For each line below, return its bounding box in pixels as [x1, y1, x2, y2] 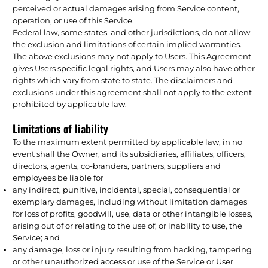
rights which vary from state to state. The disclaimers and [13, 75, 233, 85]
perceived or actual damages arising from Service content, [13, 3, 240, 13]
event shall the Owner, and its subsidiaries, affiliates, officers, [13, 148, 246, 159]
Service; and [13, 232, 60, 242]
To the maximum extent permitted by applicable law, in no [13, 136, 243, 147]
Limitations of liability [13, 120, 109, 136]
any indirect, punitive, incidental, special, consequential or [13, 184, 240, 194]
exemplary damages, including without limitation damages [13, 196, 248, 206]
